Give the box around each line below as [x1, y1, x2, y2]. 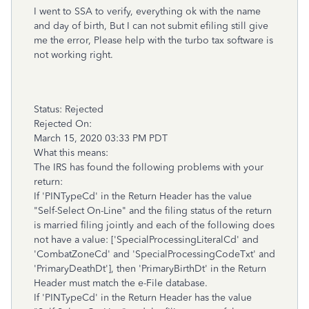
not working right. [34, 49, 113, 61]
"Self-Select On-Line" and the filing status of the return [34, 205, 272, 217]
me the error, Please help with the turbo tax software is [34, 34, 273, 46]
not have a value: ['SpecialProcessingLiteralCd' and [34, 234, 259, 246]
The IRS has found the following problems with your [34, 161, 263, 173]
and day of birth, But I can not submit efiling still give [34, 20, 268, 32]
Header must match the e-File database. [34, 277, 208, 289]
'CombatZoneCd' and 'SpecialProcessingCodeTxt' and [34, 248, 275, 260]
